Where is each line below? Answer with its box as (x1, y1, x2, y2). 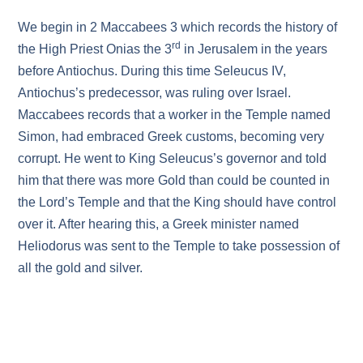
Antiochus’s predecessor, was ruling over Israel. (18, 85, 292, 100)
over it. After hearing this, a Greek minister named (18, 216, 300, 231)
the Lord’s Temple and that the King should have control (18, 194, 337, 209)
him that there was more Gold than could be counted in (18, 173, 331, 187)
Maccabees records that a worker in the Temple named (18, 107, 331, 122)
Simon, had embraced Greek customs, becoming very (18, 129, 325, 143)
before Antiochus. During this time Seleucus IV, (18, 63, 287, 78)
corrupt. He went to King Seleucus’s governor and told (18, 151, 327, 165)
